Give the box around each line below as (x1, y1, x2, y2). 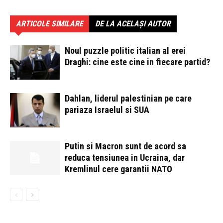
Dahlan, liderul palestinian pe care (65, 93, 192, 104)
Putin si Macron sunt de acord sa (65, 141, 186, 151)
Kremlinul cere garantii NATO (65, 164, 172, 174)
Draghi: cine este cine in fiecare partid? (65, 57, 210, 67)
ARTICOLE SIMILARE (16, 19, 83, 28)
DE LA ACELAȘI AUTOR (95, 19, 171, 28)
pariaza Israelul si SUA (65, 105, 149, 115)
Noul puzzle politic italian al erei (65, 45, 186, 56)
